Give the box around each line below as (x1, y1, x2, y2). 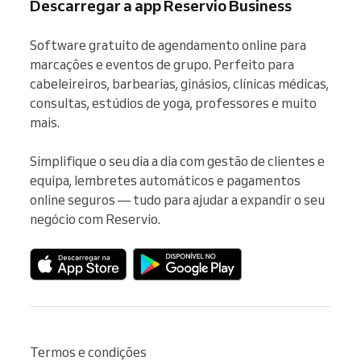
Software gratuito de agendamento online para (30, 36, 306, 53)
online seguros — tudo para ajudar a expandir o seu (30, 191, 325, 208)
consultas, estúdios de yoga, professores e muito (30, 94, 317, 111)
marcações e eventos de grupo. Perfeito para (30, 56, 294, 73)
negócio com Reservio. (30, 210, 160, 227)
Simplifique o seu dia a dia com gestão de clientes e (30, 152, 325, 169)
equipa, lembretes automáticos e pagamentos (30, 172, 301, 189)
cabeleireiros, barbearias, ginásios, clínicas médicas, (30, 75, 329, 92)
